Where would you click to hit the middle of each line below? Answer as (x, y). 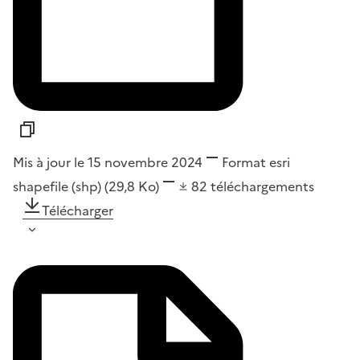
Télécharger (78, 211)
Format (244, 163)
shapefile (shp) (59, 187)
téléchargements (262, 187)
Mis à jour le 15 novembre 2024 (108, 163)
